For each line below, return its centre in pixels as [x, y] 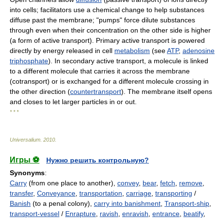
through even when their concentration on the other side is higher [110, 30]
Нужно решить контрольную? [98, 160]
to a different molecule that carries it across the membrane [100, 71]
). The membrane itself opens [167, 91]
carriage [139, 193]
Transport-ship [187, 203]
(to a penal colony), [62, 203]
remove [191, 183]
